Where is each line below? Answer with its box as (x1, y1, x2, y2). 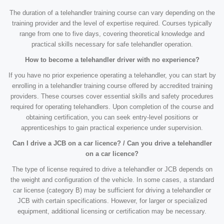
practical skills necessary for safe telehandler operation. (31, 40, 193, 48)
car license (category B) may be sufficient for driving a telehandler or (13, 186, 211, 194)
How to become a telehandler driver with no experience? (24, 56, 199, 64)
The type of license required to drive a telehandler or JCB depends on (11, 165, 212, 173)
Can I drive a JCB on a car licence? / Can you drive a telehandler (12, 139, 212, 147)
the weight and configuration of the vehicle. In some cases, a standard (10, 176, 214, 184)
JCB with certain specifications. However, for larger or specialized (17, 197, 207, 205)
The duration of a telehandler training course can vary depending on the (9, 9, 215, 17)
